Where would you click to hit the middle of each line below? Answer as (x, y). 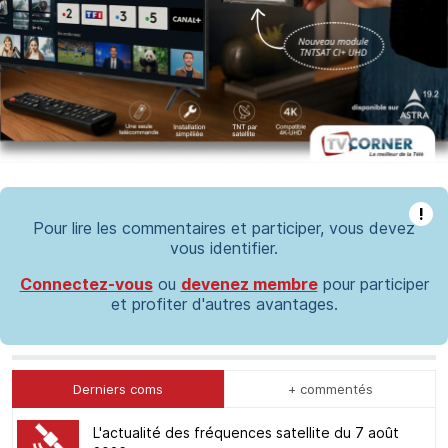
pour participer (373, 284)
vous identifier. (224, 248)
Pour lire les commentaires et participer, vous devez (224, 228)
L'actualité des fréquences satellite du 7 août (246, 433)
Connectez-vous (86, 284)
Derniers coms (118, 389)
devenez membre (249, 284)
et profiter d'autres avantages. (224, 304)
